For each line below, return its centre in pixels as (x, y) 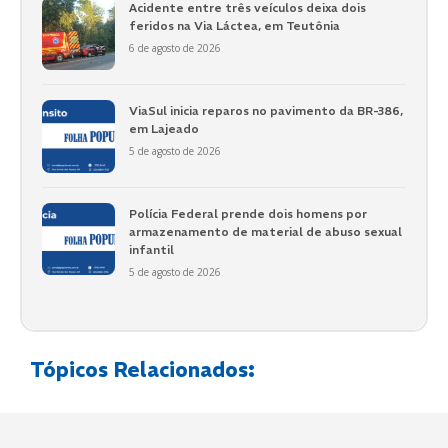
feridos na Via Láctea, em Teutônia (234, 26)
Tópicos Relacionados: (142, 370)
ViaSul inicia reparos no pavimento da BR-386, (265, 110)
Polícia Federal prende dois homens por (247, 213)
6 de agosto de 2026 (174, 48)
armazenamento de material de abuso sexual (265, 231)
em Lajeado (163, 128)
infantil (151, 249)
